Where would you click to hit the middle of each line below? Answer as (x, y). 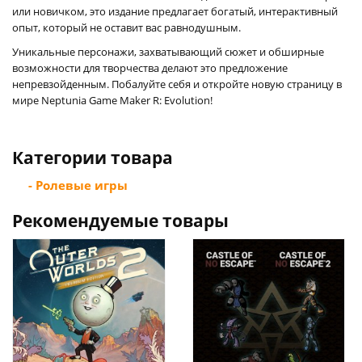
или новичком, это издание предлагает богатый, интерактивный (175, 11)
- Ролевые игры (78, 185)
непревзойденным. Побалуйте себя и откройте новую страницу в (177, 84)
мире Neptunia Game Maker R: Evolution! (112, 100)
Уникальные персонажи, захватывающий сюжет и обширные (168, 51)
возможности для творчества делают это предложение (150, 67)
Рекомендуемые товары (120, 220)
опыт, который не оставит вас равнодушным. (126, 27)
